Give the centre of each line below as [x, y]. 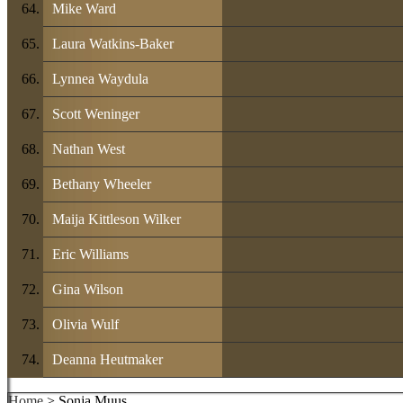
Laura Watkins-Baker [113, 43]
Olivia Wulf [85, 324]
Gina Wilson [88, 289]
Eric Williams [90, 254]
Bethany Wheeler [102, 184]
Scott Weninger [96, 113]
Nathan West [89, 148]
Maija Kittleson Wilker [116, 219]
